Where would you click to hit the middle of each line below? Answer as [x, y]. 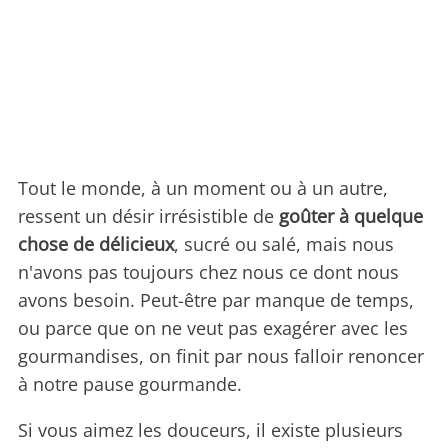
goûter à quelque [351, 216]
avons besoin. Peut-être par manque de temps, [216, 300]
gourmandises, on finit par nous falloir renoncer [221, 356]
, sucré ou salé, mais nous [284, 244]
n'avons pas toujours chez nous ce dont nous [208, 272]
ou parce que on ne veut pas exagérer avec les [213, 328]
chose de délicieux [96, 244]
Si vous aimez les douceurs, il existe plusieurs [210, 430]
